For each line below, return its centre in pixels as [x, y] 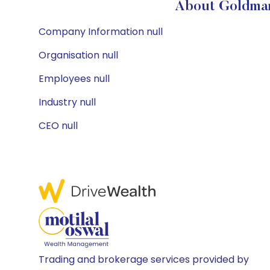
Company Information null [101, 32]
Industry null [67, 102]
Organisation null [78, 55]
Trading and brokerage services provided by [144, 259]
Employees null [74, 79]
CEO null [58, 126]
